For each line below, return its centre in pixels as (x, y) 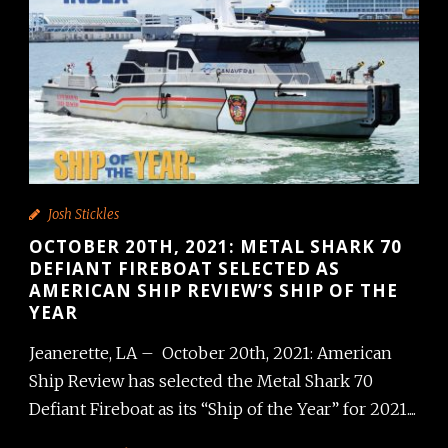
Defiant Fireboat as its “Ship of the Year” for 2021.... (222, 408)
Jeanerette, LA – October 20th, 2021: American (210, 352)
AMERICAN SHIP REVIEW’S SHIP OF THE (213, 290)
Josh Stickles (83, 214)
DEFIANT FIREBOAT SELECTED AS (184, 268)
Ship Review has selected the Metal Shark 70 (201, 380)
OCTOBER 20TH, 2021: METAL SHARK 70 (215, 246)
